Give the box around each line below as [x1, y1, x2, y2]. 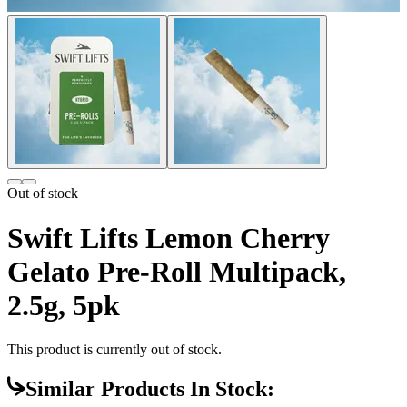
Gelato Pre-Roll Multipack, [7, 254, 346, 288]
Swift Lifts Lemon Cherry [7, 221, 330, 254]
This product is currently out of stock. [7, 342, 222, 358]
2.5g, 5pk [7, 288, 120, 322]
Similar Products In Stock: [25, 377, 274, 402]
